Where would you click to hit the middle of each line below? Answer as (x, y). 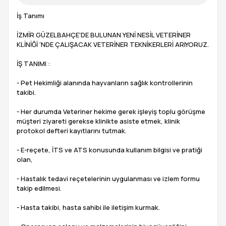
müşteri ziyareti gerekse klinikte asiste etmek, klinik (98, 121)
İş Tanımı (31, 16)
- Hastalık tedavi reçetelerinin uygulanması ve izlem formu (108, 179)
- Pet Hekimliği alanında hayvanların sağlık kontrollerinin (105, 83)
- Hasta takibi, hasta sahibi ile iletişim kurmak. (88, 207)
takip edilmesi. (39, 188)
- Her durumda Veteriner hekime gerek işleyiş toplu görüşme (111, 111)
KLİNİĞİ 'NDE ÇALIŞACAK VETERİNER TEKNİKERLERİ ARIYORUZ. (113, 44)
